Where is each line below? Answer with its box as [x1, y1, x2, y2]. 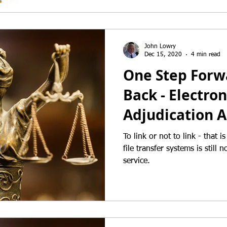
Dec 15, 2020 [144, 52, 182, 58]
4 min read [191, 52, 220, 58]
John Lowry [144, 43, 176, 50]
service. [123, 157, 150, 165]
